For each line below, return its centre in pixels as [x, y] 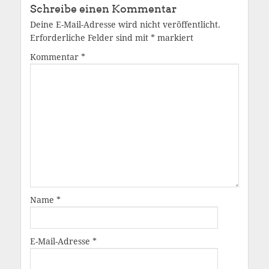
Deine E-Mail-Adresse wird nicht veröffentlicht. [125, 25]
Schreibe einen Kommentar [103, 9]
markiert [174, 38]
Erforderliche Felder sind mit [90, 38]
